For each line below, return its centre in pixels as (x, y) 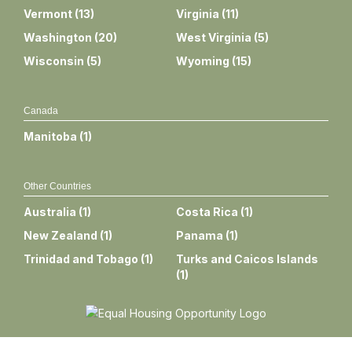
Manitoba (50, 137)
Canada (41, 111)
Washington (58, 38)
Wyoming (203, 61)
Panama (200, 236)
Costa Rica (207, 212)
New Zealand (60, 236)
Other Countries (57, 187)
